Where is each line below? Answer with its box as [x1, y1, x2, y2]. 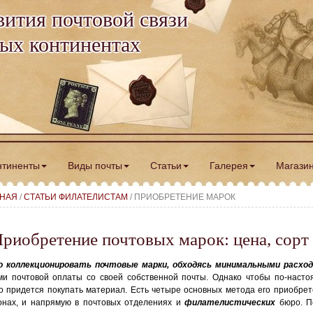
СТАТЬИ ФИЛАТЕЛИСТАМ [24, 192, 128, 202]
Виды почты [68, 160, 122, 171]
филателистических [184, 298, 276, 307]
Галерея [210, 160, 248, 171]
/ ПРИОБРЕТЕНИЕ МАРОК [128, 192, 235, 202]
